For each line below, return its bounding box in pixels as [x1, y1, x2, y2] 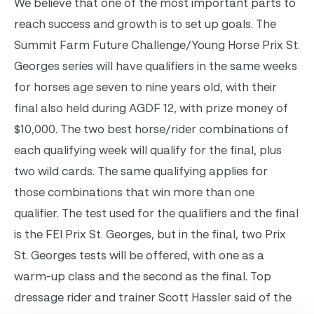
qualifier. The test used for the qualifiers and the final [14, 206, 299, 221]
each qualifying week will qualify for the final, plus [14, 143, 282, 158]
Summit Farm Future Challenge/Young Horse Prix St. [14, 38, 300, 53]
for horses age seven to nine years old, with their [14, 80, 277, 95]
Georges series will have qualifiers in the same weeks [14, 59, 297, 74]
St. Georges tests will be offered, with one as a [14, 248, 264, 263]
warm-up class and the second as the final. [14, 269, 247, 284]
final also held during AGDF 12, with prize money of [14, 101, 288, 116]
